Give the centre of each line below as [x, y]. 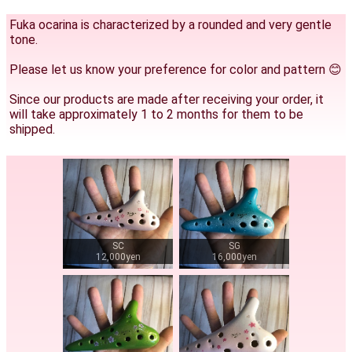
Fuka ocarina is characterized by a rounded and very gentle [170, 25]
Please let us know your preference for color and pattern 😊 [176, 70]
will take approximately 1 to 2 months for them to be [156, 114]
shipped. [32, 129]
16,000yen [234, 257]
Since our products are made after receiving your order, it [167, 99]
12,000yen [118, 257]
